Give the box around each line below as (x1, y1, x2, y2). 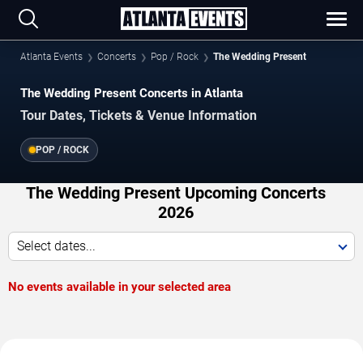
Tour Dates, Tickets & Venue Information (20, 108, 257, 124)
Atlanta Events (20, 51, 83, 62)
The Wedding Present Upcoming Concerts (25, 183, 326, 203)
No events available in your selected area (8, 280, 231, 295)
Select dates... (17, 238, 96, 254)
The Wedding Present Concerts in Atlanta (20, 86, 243, 100)
